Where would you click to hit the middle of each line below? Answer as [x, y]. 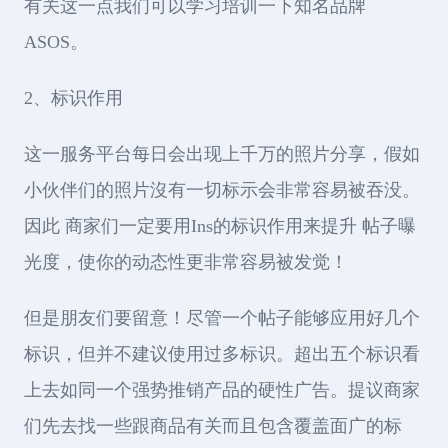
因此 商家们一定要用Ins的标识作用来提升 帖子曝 [220, 225]
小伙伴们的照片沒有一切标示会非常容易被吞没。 [222, 189]
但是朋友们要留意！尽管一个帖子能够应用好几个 [222, 317]
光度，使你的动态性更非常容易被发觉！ [186, 261]
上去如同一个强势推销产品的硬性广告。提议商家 [222, 389]
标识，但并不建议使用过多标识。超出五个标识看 [222, 353]
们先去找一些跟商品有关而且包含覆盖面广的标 [213, 425]
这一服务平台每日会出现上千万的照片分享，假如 [222, 153]
